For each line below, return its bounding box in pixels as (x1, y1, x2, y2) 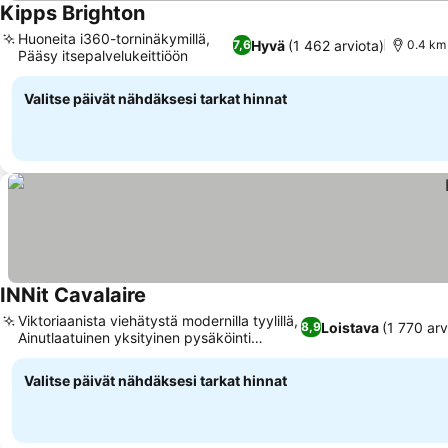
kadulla (18, 346, 65, 363)
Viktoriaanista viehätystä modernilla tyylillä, (18, 312, 298, 329)
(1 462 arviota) (288, 36, 385, 54)
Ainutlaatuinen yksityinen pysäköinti (18, 329, 251, 346)
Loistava (320, 318, 379, 336)
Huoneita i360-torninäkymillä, (18, 30, 210, 47)
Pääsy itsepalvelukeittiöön (18, 47, 188, 64)
